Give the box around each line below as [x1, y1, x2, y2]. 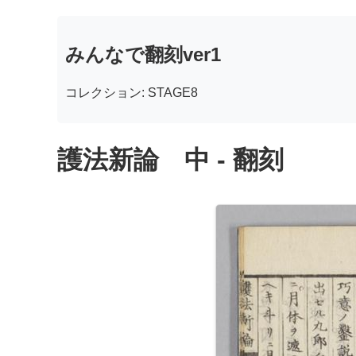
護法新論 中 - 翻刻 [57, 145, 284, 175]
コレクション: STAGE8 [65, 85, 198, 99]
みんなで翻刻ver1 [65, 43, 221, 65]
